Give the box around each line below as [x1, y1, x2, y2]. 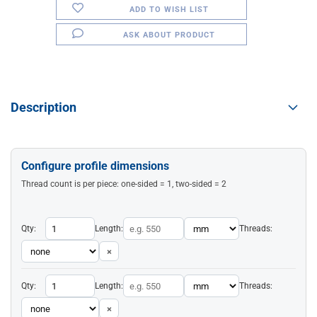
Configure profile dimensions [21, 159, 169, 173]
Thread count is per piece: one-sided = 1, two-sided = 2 [21, 179, 226, 189]
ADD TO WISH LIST [129, 5, 209, 14]
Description [11, 100, 76, 115]
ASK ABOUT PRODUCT [122, 30, 215, 40]
